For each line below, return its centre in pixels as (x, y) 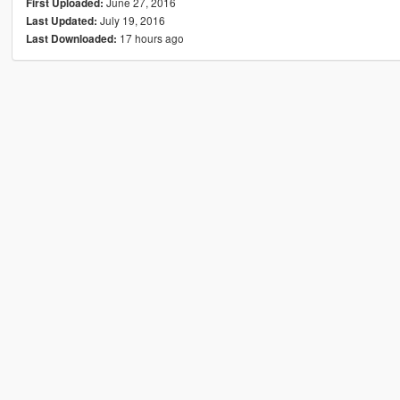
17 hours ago (150, 38)
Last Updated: (61, 21)
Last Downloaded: (71, 39)
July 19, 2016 (131, 21)
